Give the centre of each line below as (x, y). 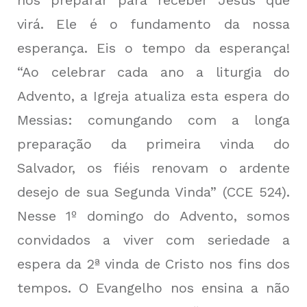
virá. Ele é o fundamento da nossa (153, 24)
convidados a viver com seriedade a (153, 240)
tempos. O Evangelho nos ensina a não (153, 288)
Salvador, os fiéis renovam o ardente (153, 168)
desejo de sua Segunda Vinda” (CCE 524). (153, 192)
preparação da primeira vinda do (153, 144)
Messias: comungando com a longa (153, 120)
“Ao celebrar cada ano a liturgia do (153, 72)
